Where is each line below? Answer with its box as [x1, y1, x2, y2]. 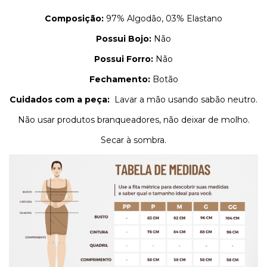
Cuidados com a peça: [10, 94, 114, 105]
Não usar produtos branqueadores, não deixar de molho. [17, 114, 250, 125]
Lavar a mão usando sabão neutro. [114, 94, 257, 105]
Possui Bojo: [96, 33, 151, 44]
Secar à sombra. [101, 134, 166, 145]
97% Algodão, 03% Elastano [106, 13, 222, 24]
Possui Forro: [94, 53, 156, 64]
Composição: [45, 13, 106, 24]
